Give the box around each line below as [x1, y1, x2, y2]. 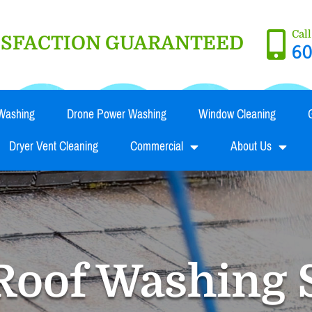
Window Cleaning [198, 103, 276, 126]
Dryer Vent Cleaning [8, 135, 98, 158]
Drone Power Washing [66, 103, 166, 126]
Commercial [130, 135, 183, 158]
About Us [230, 135, 272, 158]
